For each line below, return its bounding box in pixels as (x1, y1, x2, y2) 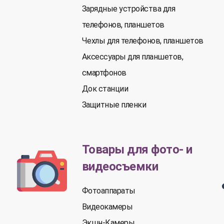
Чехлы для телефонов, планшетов (81, 36, 203, 45)
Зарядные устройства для (81, 4, 175, 13)
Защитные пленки (81, 100, 146, 109)
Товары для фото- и (81, 142, 192, 156)
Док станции (81, 84, 128, 93)
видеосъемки (81, 159, 158, 173)
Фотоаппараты (81, 186, 135, 195)
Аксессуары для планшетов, (81, 52, 183, 61)
